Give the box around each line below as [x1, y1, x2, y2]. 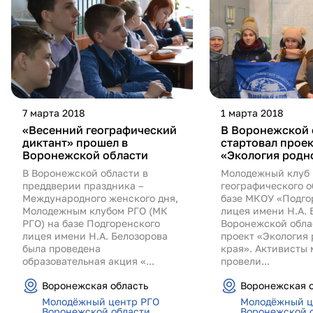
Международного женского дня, [22, 191, 178, 204]
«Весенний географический [22, 122, 177, 137]
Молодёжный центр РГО [42, 295, 159, 307]
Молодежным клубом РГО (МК [22, 204, 168, 217]
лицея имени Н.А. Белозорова [22, 229, 168, 242]
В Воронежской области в [22, 166, 148, 179]
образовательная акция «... [22, 254, 154, 267]
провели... [221, 254, 270, 267]
